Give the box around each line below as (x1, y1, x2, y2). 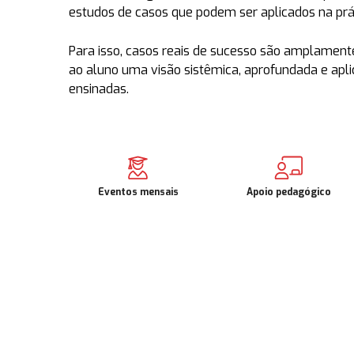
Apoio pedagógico (247, 185, 331, 198)
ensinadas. (69, 81, 129, 97)
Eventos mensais (97, 185, 179, 198)
